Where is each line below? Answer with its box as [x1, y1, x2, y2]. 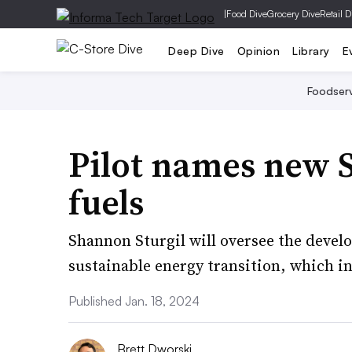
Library [292, 43, 330, 57]
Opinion [236, 43, 280, 57]
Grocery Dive [267, 8, 320, 20]
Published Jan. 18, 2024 [68, 293, 200, 309]
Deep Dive [168, 43, 225, 57]
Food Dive [226, 8, 267, 20]
